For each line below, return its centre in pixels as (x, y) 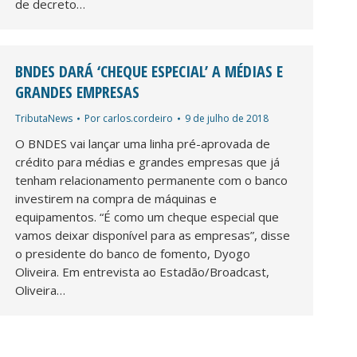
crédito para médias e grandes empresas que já (147, 161)
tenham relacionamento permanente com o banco (151, 180)
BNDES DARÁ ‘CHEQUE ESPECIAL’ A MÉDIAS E (149, 71)
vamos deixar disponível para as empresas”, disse (153, 235)
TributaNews (44, 118)
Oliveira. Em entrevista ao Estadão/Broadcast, (142, 271)
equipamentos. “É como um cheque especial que (147, 216)
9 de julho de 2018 (227, 118)
